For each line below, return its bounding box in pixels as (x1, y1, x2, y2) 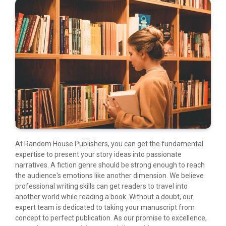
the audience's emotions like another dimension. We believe (15, 172, 204, 180)
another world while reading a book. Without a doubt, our (15, 193, 193, 201)
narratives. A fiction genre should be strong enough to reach (15, 161, 205, 169)
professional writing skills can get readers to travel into (15, 182, 188, 191)
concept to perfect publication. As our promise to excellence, (15, 214, 207, 222)
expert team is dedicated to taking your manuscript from (15, 203, 195, 212)
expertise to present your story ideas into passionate (15, 150, 182, 159)
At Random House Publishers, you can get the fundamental (15, 140, 203, 148)
